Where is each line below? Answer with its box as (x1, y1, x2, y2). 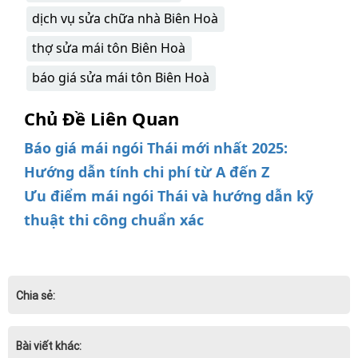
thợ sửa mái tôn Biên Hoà (32, 39, 185, 58)
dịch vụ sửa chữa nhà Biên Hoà (32, 10, 218, 28)
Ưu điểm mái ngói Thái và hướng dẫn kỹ (24, 186, 313, 206)
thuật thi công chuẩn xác (24, 210, 204, 230)
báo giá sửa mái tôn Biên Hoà (32, 69, 209, 87)
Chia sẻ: (16, 289, 55, 303)
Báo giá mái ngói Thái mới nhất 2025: (24, 138, 288, 158)
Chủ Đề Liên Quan (24, 106, 179, 131)
